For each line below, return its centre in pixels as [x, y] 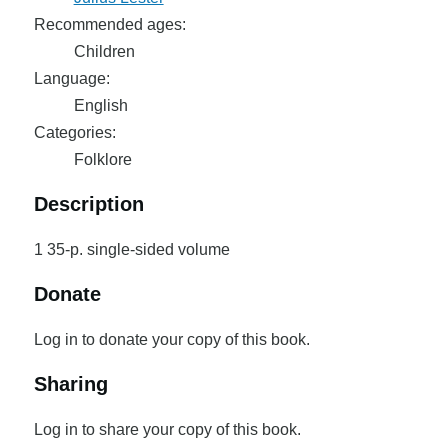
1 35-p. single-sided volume [131, 249]
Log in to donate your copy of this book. [171, 339]
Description [88, 204]
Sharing [70, 384]
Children [104, 51]
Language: [71, 78]
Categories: [74, 132]
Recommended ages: [109, 24]
